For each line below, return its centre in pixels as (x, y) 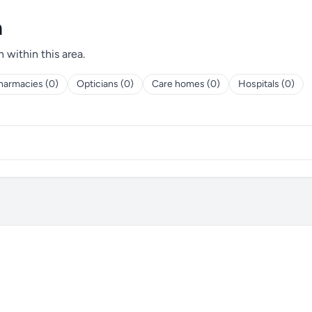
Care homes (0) (186, 84)
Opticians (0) (105, 84)
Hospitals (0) (266, 84)
